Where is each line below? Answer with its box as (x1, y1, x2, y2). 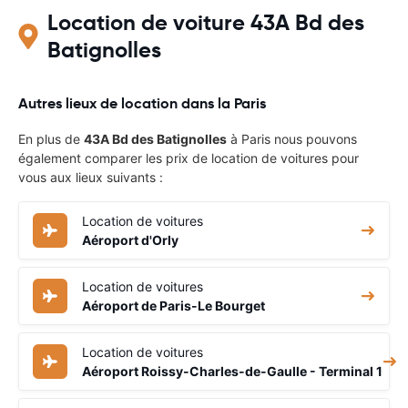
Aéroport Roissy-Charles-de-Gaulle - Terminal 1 (82, 362, 382, 379)
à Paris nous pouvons (227, 130, 357, 147)
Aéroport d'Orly (82, 231, 178, 248)
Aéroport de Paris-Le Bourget (82, 297, 265, 313)
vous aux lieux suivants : (18, 168, 163, 185)
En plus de (18, 130, 84, 147)
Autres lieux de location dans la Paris (18, 93, 266, 113)
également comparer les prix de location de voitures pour (18, 149, 359, 166)
